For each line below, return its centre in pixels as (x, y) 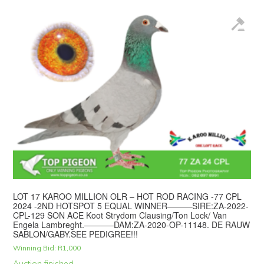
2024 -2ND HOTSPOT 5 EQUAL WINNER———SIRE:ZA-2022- (131, 205)
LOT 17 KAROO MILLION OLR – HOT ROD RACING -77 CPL (128, 196)
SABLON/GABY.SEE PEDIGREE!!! (76, 234)
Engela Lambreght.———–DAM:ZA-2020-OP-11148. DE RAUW (132, 224)
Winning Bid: (35, 247)
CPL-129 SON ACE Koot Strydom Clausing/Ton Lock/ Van (120, 215)
